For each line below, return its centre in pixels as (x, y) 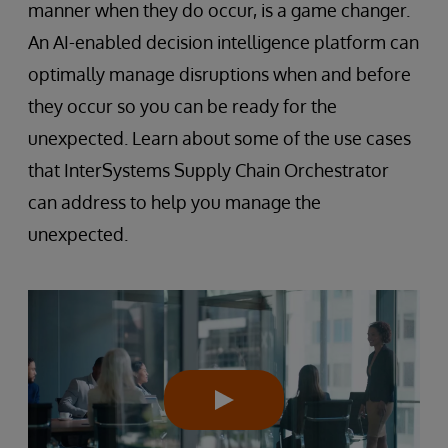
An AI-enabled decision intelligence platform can (223, 42)
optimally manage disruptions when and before (219, 74)
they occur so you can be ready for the (182, 106)
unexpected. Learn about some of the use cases (219, 138)
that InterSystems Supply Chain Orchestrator (208, 170)
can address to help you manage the (174, 202)
